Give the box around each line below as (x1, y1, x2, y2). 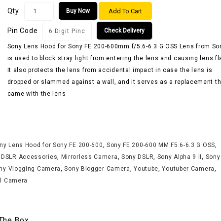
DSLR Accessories (1, 153, 58, 160)
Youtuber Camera (162, 165, 215, 172)
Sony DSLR (121, 153, 154, 160)
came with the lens (7, 90, 66, 97)
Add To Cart (109, 7, 143, 15)
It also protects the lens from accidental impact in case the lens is (7, 66, 213, 74)
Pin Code (7, 26, 38, 35)
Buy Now (66, 7, 90, 15)
